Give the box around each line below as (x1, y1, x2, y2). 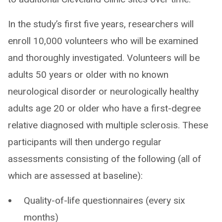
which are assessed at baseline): (8, 170, 143, 181)
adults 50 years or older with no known (8, 69, 168, 80)
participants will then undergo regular (8, 136, 162, 148)
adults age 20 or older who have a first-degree (8, 103, 201, 114)
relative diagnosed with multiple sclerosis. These (8, 119, 208, 131)
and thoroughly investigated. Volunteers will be (8, 52, 200, 63)
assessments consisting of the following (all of (8, 153, 201, 165)
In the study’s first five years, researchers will (8, 18, 194, 30)
